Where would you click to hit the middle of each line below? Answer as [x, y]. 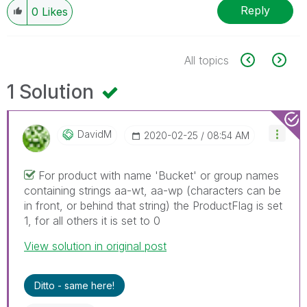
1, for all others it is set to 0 [92, 220]
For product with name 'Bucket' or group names [159, 175]
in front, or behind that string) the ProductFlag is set [153, 205]
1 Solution [53, 91]
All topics [207, 60]
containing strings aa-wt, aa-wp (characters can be [152, 190]
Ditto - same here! [74, 285]
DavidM [95, 134]
